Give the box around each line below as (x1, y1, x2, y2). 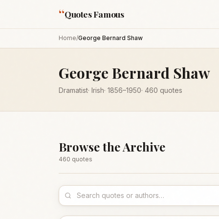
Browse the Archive (59, 139, 165, 154)
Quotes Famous (65, 8, 124, 20)
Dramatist (59, 86, 88, 94)
